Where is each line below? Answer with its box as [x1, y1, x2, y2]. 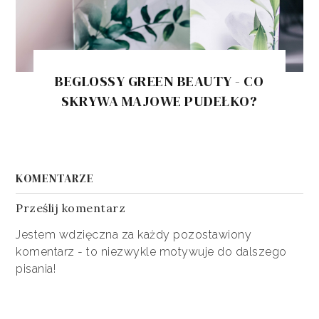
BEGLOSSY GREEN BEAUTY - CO [55, 70, 264, 91]
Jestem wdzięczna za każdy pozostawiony [16, 228, 252, 242]
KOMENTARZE [16, 170, 94, 187]
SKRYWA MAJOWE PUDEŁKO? [61, 90, 258, 111]
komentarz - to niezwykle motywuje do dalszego [16, 245, 287, 259]
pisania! [16, 262, 56, 276]
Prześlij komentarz [16, 201, 126, 216]
